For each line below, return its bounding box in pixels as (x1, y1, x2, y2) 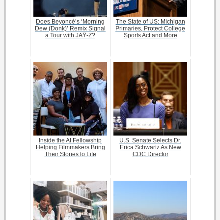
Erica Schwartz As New (119, 144, 181, 151)
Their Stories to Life (44, 151, 96, 158)
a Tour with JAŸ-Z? (45, 32, 95, 39)
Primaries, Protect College (115, 25, 185, 32)
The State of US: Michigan (115, 18, 185, 25)
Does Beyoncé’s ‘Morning (36, 18, 105, 25)
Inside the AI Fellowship (39, 137, 102, 144)
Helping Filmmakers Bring (35, 144, 105, 151)
